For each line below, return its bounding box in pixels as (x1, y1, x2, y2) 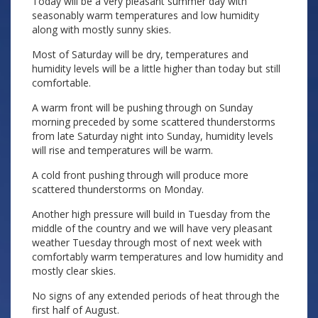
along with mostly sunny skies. (32, 23, 171, 36)
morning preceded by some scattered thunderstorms (32, 115, 275, 128)
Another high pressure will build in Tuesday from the (32, 207, 270, 221)
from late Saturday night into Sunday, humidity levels (32, 129, 273, 143)
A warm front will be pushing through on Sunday (32, 101, 253, 114)
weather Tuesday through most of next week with (32, 236, 262, 249)
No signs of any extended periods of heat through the (32, 289, 280, 302)
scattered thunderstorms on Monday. (32, 182, 204, 196)
